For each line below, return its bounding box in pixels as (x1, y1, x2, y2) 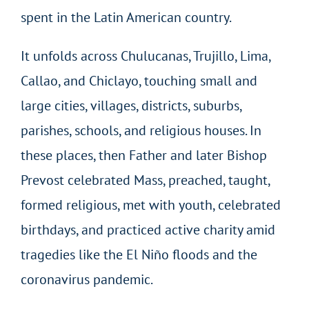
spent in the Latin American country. (20, 8, 232, 26)
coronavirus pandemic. (20, 270, 153, 288)
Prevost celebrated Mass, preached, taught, (20, 170, 270, 189)
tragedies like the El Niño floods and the (20, 245, 257, 263)
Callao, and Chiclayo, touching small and (20, 71, 257, 90)
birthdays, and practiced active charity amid (20, 220, 275, 239)
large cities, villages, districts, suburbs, (20, 96, 241, 114)
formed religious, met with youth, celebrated (20, 195, 281, 214)
